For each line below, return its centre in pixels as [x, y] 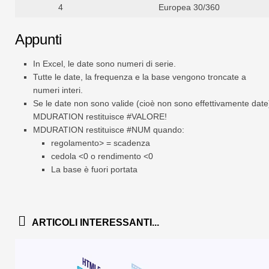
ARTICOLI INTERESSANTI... [95, 223]
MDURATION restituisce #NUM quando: [109, 130]
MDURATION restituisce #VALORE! [100, 117]
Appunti [38, 40]
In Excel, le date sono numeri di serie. [104, 64]
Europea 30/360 [189, 8]
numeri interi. [58, 90]
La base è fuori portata [94, 170]
